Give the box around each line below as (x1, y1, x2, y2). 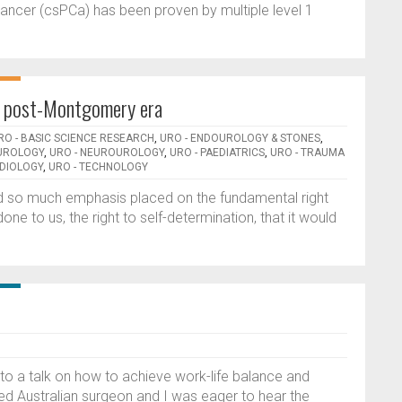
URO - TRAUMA (270, 146, 345, 159)
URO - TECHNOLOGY (48, 161, 148, 173)
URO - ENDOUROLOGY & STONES (160, 132, 320, 144)
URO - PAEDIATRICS (170, 146, 265, 159)
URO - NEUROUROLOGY (49, 146, 164, 159)
